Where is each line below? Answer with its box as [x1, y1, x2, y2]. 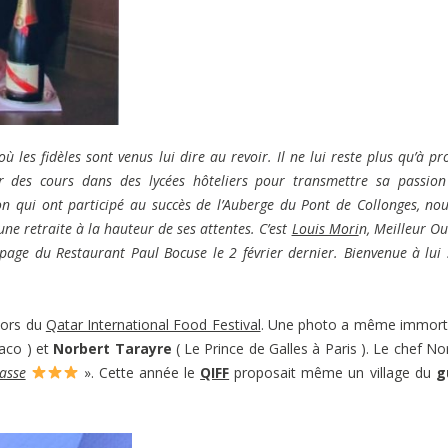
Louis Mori [291, 218, 359, 238]
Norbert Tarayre [53, 338, 172, 358]
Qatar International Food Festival [45, 314, 261, 334]
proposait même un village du [229, 362, 436, 382]
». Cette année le [78, 362, 201, 382]
